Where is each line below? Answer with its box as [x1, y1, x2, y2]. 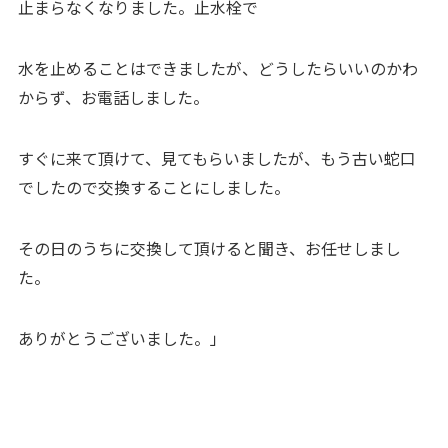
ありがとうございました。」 [17, 326, 226, 350]
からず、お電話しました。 [17, 86, 209, 110]
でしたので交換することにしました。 [17, 176, 290, 200]
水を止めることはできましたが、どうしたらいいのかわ [17, 57, 418, 81]
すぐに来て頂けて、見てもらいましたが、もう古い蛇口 [17, 147, 416, 171]
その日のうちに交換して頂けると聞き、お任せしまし [17, 236, 401, 260]
